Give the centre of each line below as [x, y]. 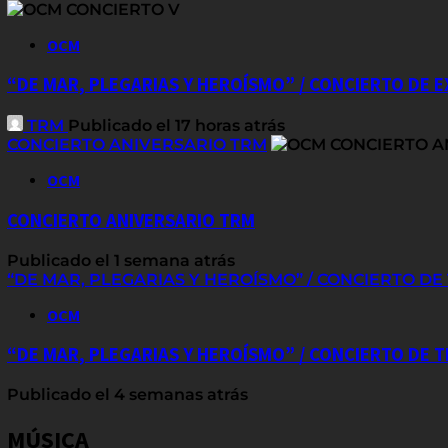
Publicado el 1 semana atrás [121, 260]
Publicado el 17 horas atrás [176, 126]
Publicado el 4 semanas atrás [127, 395]
